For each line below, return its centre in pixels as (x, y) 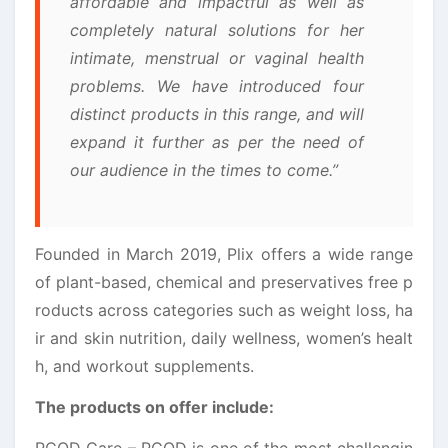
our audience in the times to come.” (204, 169)
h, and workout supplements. (144, 365)
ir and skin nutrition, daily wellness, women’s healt (224, 337)
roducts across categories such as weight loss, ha (224, 309)
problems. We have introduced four (217, 85)
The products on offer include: (154, 406)
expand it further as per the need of (217, 141)
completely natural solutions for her (217, 29)
